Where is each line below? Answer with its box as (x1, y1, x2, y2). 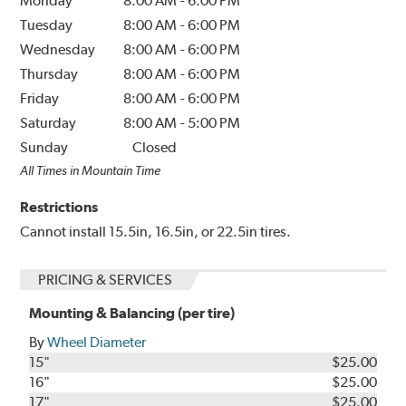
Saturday (20, 113, 77, 131)
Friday (20, 89, 60, 107)
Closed (132, 138, 178, 156)
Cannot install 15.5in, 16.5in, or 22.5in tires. (20, 222, 292, 240)
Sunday (20, 138, 69, 156)
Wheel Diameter (47, 333, 147, 351)
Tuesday (20, 15, 73, 34)
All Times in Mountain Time (20, 162, 161, 178)
